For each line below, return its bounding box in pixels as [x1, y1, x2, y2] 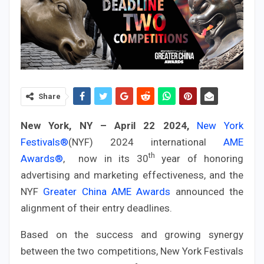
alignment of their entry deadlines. [21, 202, 172, 214]
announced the [170, 185, 244, 197]
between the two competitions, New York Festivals [21, 245, 243, 257]
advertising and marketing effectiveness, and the [21, 169, 243, 181]
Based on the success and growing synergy [21, 228, 243, 240]
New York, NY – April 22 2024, [21, 119, 197, 131]
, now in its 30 [63, 152, 148, 164]
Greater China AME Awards [43, 185, 171, 197]
